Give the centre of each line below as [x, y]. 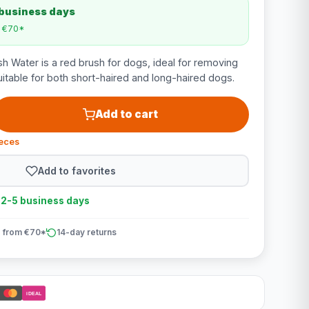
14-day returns [86, 232]
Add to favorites [77, 170]
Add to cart [127, 114]
